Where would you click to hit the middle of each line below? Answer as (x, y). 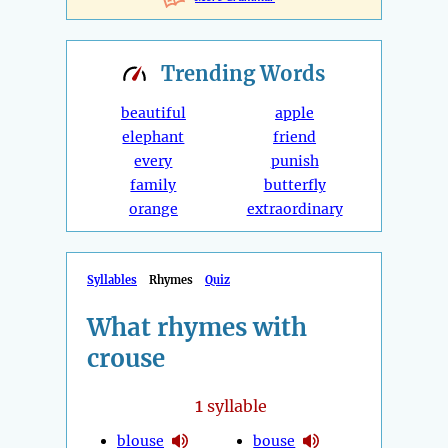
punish (294, 161)
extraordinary (294, 209)
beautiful (153, 113)
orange (153, 209)
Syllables (112, 280)
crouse (126, 359)
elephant (153, 137)
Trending (210, 74)
